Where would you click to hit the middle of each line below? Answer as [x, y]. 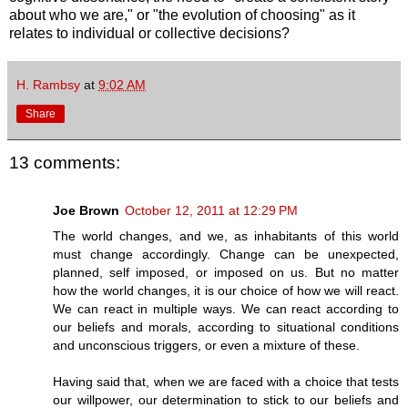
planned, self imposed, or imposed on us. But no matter [226, 272]
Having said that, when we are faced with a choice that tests [226, 381]
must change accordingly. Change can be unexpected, [226, 254]
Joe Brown [86, 210]
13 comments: [65, 163]
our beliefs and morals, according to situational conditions [226, 326]
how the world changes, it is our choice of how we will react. [226, 290]
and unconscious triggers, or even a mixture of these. [206, 345]
